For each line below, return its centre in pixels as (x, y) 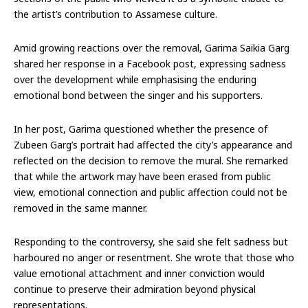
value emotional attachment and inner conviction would (139, 273)
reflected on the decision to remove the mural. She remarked (151, 160)
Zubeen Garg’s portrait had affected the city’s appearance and (153, 144)
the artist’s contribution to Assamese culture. (115, 14)
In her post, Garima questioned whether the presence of (141, 129)
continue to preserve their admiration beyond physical (135, 289)
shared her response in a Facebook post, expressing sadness (150, 63)
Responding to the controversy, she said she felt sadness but (151, 241)
